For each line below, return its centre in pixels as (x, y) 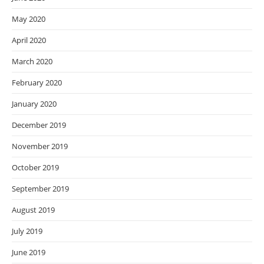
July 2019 (27, 231)
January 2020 (34, 104)
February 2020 (37, 83)
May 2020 (29, 19)
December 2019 (39, 125)
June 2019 (29, 253)
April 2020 (29, 40)
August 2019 (33, 210)
